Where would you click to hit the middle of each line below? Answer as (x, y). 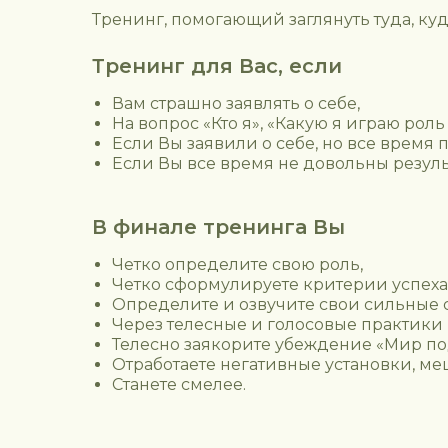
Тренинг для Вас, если (217, 66)
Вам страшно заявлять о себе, (236, 103)
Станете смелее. (179, 384)
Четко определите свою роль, (237, 264)
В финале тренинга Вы (218, 227)
